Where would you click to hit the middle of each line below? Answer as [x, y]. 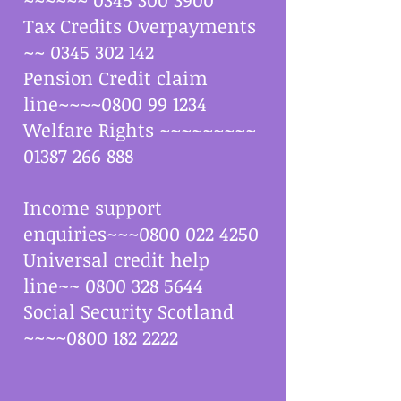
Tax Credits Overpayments [140, 26]
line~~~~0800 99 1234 [115, 103]
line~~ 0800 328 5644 [113, 285]
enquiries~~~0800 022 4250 [141, 233]
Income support [93, 207]
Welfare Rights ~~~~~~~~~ [140, 129]
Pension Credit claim [115, 77]
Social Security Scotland [128, 311]
